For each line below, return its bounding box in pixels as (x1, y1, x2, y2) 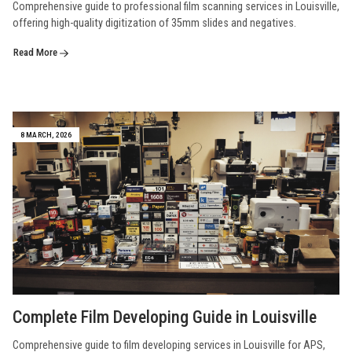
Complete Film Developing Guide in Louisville (13, 306, 317, 327)
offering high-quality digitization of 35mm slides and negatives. (13, 16, 296, 31)
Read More (13, 46, 60, 59)
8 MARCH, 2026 (20, 130, 72, 140)
